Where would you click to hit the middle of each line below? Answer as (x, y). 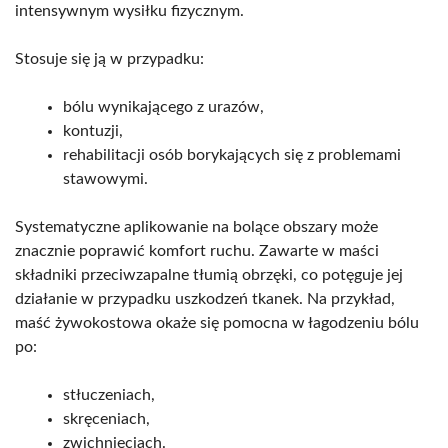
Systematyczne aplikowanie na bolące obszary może (196, 226)
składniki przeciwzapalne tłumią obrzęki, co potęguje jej (209, 274)
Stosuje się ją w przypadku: (109, 58)
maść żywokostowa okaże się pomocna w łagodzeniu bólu (217, 322)
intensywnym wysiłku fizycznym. (129, 10)
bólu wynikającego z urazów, (163, 106)
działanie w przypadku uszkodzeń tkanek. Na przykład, (205, 298)
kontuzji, (93, 130)
